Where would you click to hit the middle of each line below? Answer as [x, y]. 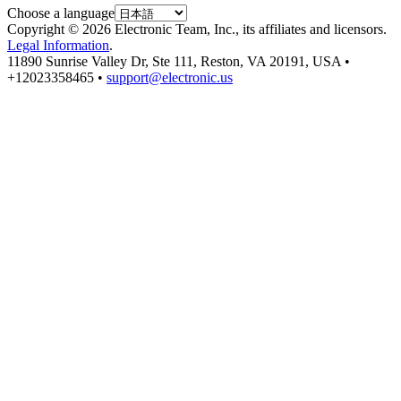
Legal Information [58, 45]
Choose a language [61, 13]
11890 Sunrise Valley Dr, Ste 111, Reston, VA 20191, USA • [179, 61]
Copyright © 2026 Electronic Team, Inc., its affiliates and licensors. [197, 29]
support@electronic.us [170, 77]
